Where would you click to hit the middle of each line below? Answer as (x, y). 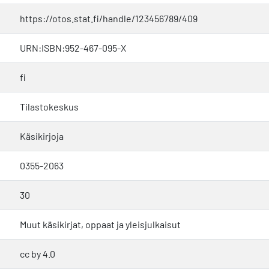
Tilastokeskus (49, 106)
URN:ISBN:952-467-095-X (73, 47)
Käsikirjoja (42, 136)
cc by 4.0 (38, 253)
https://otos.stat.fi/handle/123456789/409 (109, 18)
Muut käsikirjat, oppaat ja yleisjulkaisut (100, 224)
